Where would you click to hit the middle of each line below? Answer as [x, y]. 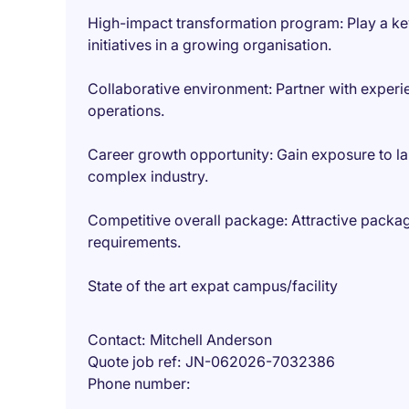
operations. [126, 110]
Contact [115, 340]
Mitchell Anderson [211, 340]
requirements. [134, 242]
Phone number [137, 383]
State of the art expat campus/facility [213, 286]
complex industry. [148, 176]
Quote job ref [132, 362]
